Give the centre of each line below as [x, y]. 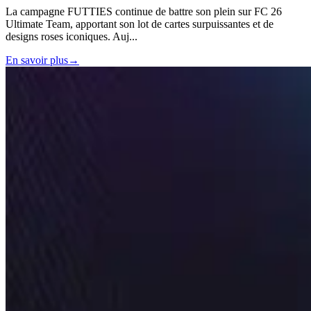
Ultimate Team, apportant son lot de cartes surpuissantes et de [140, 24]
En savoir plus [37, 60]
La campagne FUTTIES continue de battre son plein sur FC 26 [144, 11]
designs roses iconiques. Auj [67, 36]
